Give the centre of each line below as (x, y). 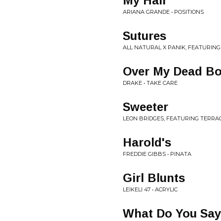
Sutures (145, 36)
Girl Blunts (154, 178)
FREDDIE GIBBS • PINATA (157, 154)
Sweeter (146, 107)
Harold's (147, 142)
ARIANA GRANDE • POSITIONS (163, 12)
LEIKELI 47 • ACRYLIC (150, 189)
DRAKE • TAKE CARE (150, 83)
